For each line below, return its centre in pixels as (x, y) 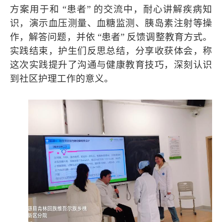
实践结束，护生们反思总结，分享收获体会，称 (111, 51)
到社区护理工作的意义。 (62, 78)
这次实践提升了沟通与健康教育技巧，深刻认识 (111, 64)
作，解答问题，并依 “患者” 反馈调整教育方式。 (111, 37)
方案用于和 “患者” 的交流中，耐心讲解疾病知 (111, 9)
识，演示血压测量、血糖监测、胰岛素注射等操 (111, 23)
